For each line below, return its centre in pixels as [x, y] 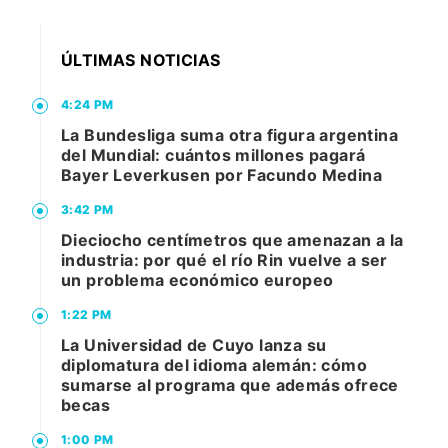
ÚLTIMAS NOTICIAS [141, 60]
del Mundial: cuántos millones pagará [213, 155]
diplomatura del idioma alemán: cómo [214, 365]
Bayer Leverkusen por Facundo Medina [221, 175]
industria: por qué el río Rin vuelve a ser [224, 260]
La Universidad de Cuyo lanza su [194, 345]
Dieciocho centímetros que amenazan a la [232, 240]
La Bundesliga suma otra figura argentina [229, 135]
